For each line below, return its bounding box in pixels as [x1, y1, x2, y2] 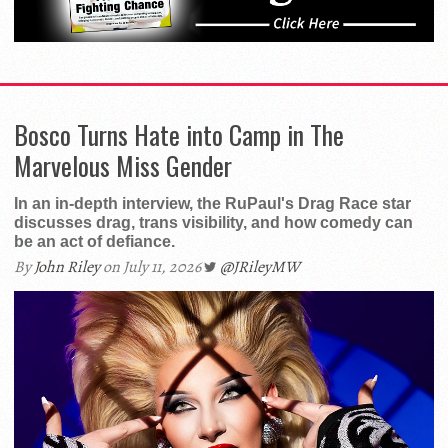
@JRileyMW [220, 256, 300, 279]
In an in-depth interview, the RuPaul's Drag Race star [14, 195, 411, 213]
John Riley [34, 256, 100, 279]
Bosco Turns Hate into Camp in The [14, 115, 344, 155]
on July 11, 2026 [100, 256, 204, 279]
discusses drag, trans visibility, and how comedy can [14, 214, 413, 232]
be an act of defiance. [14, 233, 175, 251]
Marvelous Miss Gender [14, 146, 232, 186]
